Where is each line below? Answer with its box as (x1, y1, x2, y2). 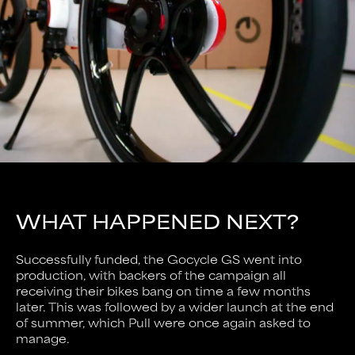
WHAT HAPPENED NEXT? (16, 205, 299, 236)
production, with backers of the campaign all (16, 266, 286, 284)
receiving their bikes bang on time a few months (16, 282, 311, 300)
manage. (16, 330, 70, 347)
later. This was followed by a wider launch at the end (16, 298, 334, 315)
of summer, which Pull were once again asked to (16, 314, 311, 331)
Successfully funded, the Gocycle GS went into (16, 250, 302, 268)
